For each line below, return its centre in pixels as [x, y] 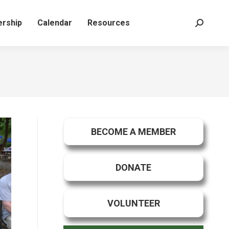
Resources [108, 23]
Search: [208, 26]
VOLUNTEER [133, 203]
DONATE [133, 167]
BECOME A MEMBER [133, 131]
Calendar [54, 23]
